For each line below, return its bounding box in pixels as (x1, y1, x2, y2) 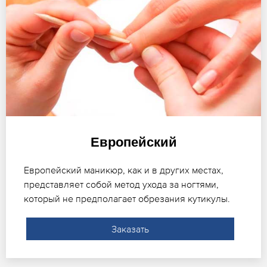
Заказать (111, 223, 149, 234)
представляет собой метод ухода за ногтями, (24, 178, 219, 190)
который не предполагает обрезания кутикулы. (24, 193, 230, 204)
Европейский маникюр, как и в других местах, (24, 164, 223, 175)
